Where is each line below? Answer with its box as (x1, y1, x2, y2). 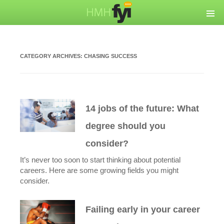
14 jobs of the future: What (85, 103, 199, 113)
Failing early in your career (85, 204, 200, 214)
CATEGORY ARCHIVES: (20, 53, 84, 59)
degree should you (85, 121, 166, 131)
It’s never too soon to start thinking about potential (20, 156, 180, 164)
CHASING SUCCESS (84, 53, 137, 59)
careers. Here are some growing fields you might (20, 166, 178, 174)
